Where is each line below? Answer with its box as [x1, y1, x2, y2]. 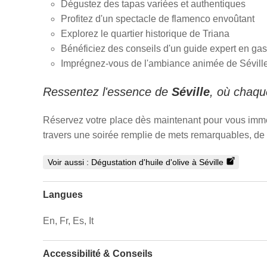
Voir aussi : [48, 157, 89, 167]
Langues [43, 189, 83, 200]
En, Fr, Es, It [43, 216, 94, 226]
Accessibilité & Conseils [43, 249, 153, 259]
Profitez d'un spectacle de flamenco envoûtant [61, 13, 254, 24]
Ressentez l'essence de [43, 85, 172, 98]
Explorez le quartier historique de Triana [61, 28, 229, 39]
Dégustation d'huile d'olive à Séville [89, 157, 223, 167]
